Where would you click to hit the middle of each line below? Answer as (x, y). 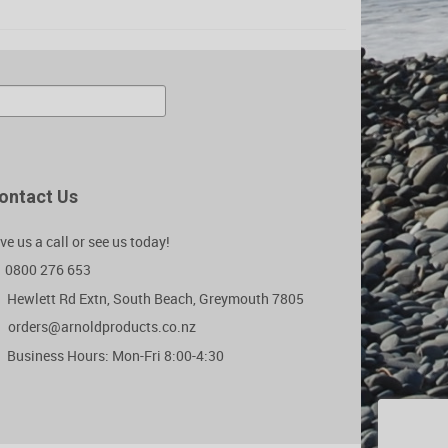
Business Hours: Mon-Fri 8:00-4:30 (114, 355)
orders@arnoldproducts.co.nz (102, 326)
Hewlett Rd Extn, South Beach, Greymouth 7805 (154, 298)
